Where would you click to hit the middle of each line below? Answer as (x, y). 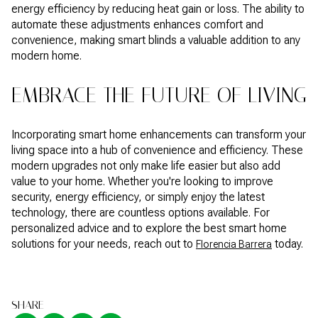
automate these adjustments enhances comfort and (137, 24)
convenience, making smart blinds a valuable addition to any (156, 40)
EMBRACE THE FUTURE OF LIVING (159, 95)
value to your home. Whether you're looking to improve (142, 182)
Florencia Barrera (234, 245)
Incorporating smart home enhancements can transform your (159, 135)
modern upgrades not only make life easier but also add (146, 166)
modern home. (46, 55)
